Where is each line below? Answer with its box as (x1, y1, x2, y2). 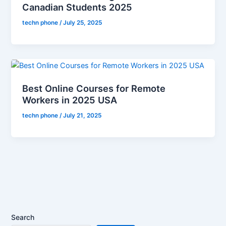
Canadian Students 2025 (22, 2, 133, 13)
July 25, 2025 (63, 19, 102, 27)
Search (11, 213, 35, 222)
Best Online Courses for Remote (22, 82, 166, 94)
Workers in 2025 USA (22, 94, 118, 105)
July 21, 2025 (63, 111, 102, 119)
